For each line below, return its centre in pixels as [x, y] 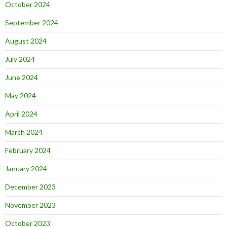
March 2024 [24, 132]
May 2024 [21, 96]
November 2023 [30, 205]
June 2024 [22, 77]
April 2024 [21, 114]
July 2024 [20, 59]
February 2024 [28, 150]
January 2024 [26, 168]
